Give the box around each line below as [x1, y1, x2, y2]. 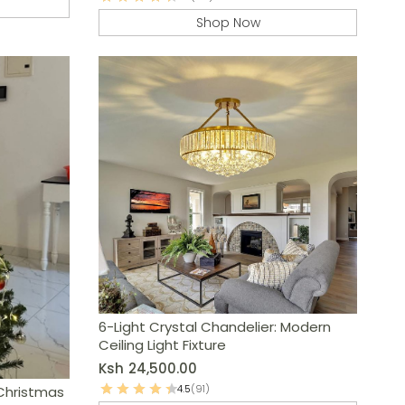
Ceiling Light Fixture [99, 335, 227, 355]
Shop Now [195, 13, 260, 32]
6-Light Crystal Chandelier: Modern [99, 317, 332, 337]
